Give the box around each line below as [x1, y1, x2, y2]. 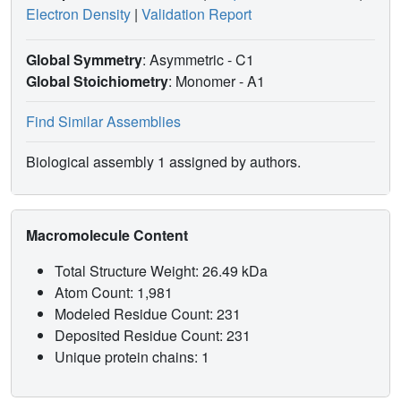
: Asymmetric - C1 [142, 49, 258, 71]
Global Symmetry [26, 49, 142, 71]
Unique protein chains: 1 [55, 346, 209, 368]
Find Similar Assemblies [26, 111, 181, 132]
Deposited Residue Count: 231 [55, 325, 254, 346]
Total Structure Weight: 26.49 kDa [55, 260, 271, 282]
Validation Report [141, 4, 252, 25]
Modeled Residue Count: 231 [55, 303, 244, 325]
